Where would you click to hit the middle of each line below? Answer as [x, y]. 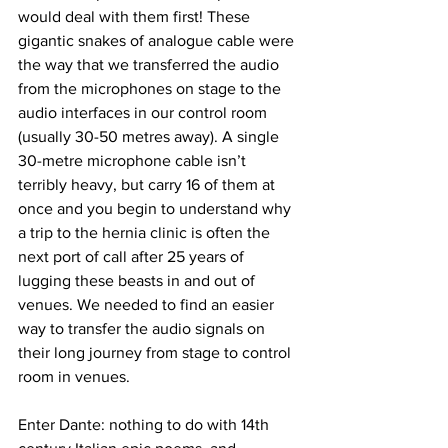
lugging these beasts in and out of [138, 281]
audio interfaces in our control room [144, 113]
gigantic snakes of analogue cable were [158, 41]
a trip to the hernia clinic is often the [146, 233]
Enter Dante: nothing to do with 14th [145, 425]
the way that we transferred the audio [150, 65]
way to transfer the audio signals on [143, 329]
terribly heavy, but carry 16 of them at [148, 185]
